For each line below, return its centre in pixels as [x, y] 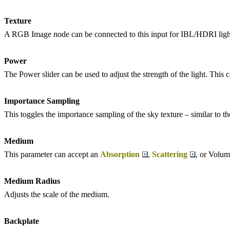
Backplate [22, 221]
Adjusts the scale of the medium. [57, 195]
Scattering [170, 155]
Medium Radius [32, 181]
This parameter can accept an [52, 155]
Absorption [120, 155]
